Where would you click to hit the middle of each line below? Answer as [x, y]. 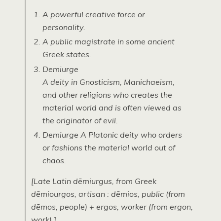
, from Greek [134, 181]
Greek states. [67, 55]
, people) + [76, 207]
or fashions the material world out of [109, 148]
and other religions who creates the [107, 94]
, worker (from [143, 207]
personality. [64, 27]
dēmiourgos [53, 194]
